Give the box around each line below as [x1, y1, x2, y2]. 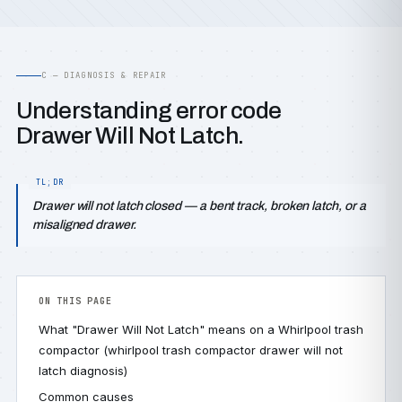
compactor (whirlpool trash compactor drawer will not [39, 343, 343, 357]
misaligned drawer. [32, 218, 136, 232]
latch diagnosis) [39, 363, 127, 378]
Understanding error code [16, 98, 282, 123]
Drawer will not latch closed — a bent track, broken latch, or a [32, 199, 366, 213]
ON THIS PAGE [39, 295, 112, 307]
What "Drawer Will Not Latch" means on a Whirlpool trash [39, 322, 363, 336]
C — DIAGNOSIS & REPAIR [41, 70, 167, 81]
